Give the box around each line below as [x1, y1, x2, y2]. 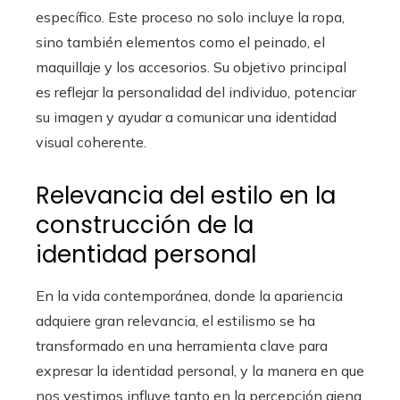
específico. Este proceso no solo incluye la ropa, [36, 8, 345, 26]
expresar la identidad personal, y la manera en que [36, 362, 364, 379]
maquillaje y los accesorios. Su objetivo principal [36, 58, 346, 76]
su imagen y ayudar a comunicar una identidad [36, 108, 337, 126]
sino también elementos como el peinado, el [36, 33, 325, 51]
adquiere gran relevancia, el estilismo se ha [36, 312, 315, 329]
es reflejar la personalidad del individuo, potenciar [36, 83, 356, 101]
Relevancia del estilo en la [36, 179, 336, 212]
